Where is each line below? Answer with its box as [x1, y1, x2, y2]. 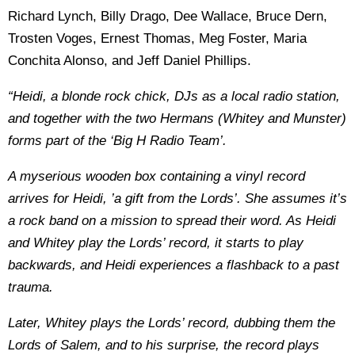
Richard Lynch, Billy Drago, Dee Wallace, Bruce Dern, [8, 9, 327, 24]
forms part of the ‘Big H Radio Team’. [8, 133, 227, 148]
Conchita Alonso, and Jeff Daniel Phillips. [8, 53, 251, 68]
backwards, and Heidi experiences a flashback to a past [8, 258, 339, 273]
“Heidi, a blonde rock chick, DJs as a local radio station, [8, 89, 340, 104]
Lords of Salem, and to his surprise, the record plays [8, 338, 319, 353]
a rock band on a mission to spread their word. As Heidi [8, 213, 336, 228]
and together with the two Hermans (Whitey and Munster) [8, 111, 346, 126]
